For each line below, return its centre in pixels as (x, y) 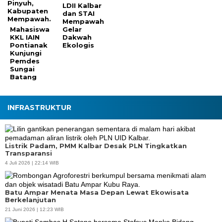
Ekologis (79, 45)
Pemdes (25, 61)
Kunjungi (26, 53)
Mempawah (83, 22)
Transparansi (28, 153)
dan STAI (79, 14)
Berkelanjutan (30, 200)
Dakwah (77, 37)
